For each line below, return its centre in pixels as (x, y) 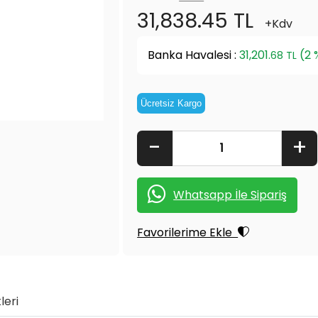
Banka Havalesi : (194, 55)
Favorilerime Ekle (188, 232)
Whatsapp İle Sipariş (230, 195)
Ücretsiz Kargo (171, 103)
